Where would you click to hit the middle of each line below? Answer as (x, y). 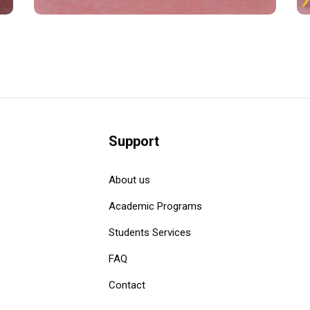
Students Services (149, 233)
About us (129, 180)
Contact (127, 285)
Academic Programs (155, 207)
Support (134, 142)
